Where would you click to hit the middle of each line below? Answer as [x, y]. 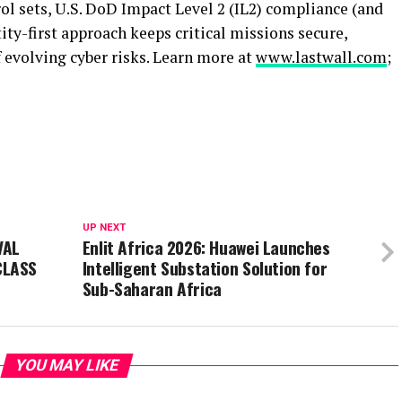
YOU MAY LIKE [66, 365]
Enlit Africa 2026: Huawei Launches [206, 247]
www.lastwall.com [321, 57]
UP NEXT [104, 227]
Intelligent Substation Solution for [205, 268]
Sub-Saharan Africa [152, 288]
